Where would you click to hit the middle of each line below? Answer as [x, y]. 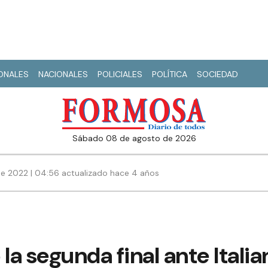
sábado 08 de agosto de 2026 [137, 138]
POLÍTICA [170, 74]
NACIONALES [63, 74]
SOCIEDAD [217, 74]
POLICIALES [120, 74]
